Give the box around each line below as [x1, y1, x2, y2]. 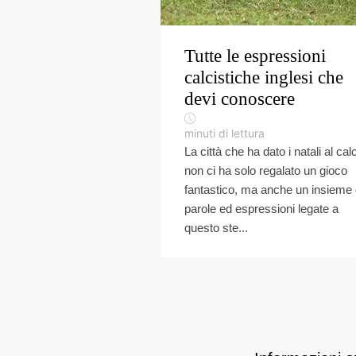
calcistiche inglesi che [184, 68, 343, 87]
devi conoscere [184, 89, 295, 109]
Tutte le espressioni [184, 46, 326, 66]
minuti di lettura [184, 126, 265, 140]
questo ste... [184, 221, 248, 234]
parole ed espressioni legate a [184, 202, 339, 215]
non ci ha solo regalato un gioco [184, 164, 347, 177]
